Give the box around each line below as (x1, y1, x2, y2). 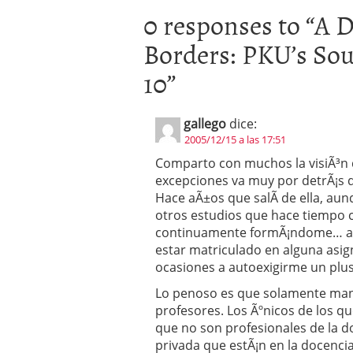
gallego (184, 115, 226, 132)
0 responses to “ (143, 3, 314, 44)
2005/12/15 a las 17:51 (184, 132, 286, 147)
